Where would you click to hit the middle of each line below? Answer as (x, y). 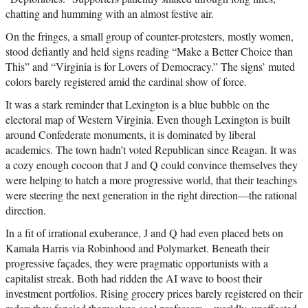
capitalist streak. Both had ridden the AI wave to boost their (134, 278)
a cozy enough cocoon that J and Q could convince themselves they (152, 165)
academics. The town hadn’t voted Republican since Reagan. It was (151, 150)
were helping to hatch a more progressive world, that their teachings (151, 180)
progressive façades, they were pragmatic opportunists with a (137, 263)
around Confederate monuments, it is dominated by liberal (131, 135)
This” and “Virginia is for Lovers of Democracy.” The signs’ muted (150, 67)
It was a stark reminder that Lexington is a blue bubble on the (137, 104)
